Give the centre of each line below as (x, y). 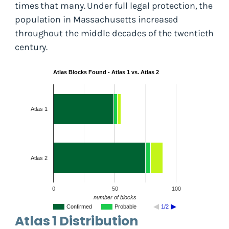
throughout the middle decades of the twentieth (114, 33)
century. (31, 47)
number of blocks (115, 197)
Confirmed (79, 206)
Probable (125, 206)
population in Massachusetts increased (97, 19)
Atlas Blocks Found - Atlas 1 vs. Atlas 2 (106, 72)
